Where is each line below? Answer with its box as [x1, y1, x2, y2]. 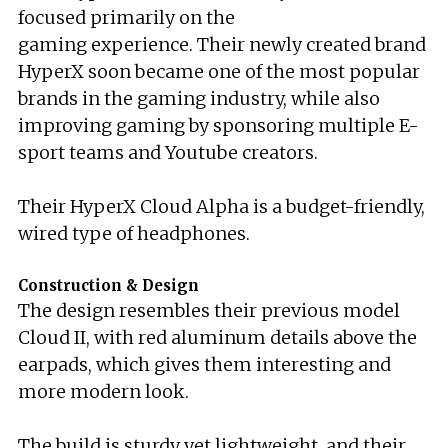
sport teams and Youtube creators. [18, 141, 318, 164]
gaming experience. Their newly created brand [18, 33, 426, 56]
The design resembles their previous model [18, 299, 400, 322]
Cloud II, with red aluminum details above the [18, 326, 417, 349]
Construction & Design [18, 276, 199, 295]
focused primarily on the [18, 6, 235, 29]
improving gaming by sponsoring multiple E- [18, 114, 419, 137]
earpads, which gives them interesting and [18, 353, 391, 376]
